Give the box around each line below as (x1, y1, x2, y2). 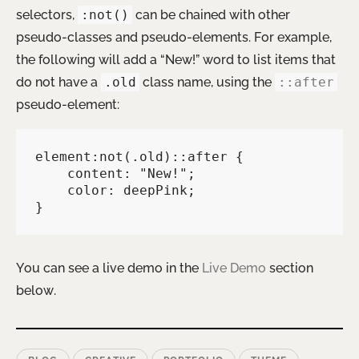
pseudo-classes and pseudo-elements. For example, (16, 30, 332, 46)
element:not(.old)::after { (35, 149, 244, 165)
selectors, (16, 7, 78, 23)
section (266, 260, 313, 276)
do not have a (16, 75, 101, 91)
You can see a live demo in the (16, 260, 202, 276)
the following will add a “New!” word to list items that (16, 52, 336, 68)
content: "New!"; (35, 166, 67, 182)
